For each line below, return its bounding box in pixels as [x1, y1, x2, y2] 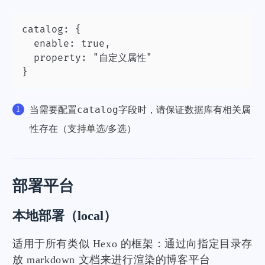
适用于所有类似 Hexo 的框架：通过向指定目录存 [12, 237, 253, 250]
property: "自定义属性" [22, 52, 152, 64]
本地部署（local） [12, 208, 117, 223]
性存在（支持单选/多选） [29, 123, 136, 134]
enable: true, [22, 38, 111, 50]
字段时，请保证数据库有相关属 [118, 104, 251, 115]
